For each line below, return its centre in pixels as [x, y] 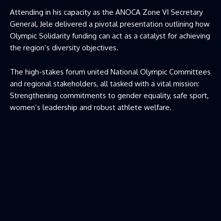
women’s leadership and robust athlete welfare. [91, 107]
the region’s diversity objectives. [64, 47]
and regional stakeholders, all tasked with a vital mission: [105, 83]
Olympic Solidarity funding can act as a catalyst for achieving [110, 36]
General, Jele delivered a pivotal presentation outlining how [110, 24]
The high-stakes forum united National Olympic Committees [110, 72]
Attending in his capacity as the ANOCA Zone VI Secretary [106, 12]
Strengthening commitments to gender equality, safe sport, [109, 95]
